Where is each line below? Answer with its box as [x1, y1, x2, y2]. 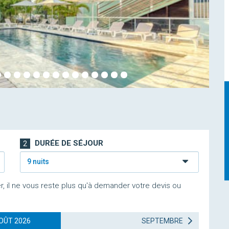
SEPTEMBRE [141, 217, 185, 225]
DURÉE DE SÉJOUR [33, 139, 103, 148]
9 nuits [27, 157, 49, 166]
